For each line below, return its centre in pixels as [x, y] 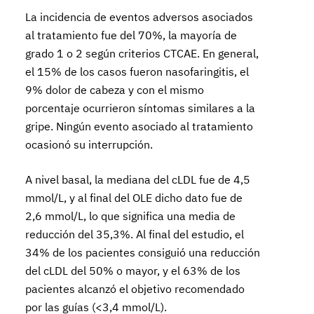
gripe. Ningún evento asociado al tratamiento [139, 126]
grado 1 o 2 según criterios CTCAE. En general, [142, 53]
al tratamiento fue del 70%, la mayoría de [131, 35]
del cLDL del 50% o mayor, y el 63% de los [133, 271]
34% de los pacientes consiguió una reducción [143, 252]
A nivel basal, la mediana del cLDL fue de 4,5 [138, 179]
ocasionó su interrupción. [89, 144]
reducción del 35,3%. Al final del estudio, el [135, 234]
